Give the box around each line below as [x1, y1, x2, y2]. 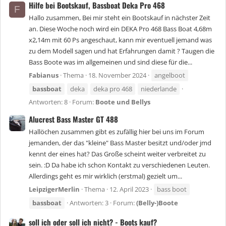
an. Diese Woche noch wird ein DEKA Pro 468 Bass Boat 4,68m [29, 24, 212, 34]
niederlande [141, 84, 177, 94]
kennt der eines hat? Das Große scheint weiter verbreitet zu [29, 149, 206, 159]
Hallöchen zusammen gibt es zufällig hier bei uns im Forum [29, 127, 204, 137]
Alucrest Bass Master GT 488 [29, 113, 118, 125]
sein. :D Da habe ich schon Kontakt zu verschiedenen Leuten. [29, 160, 210, 170]
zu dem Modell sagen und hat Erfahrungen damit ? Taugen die [29, 46, 214, 56]
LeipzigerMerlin [29, 185, 80, 194]
